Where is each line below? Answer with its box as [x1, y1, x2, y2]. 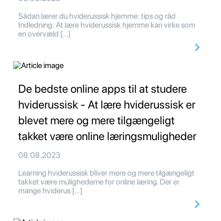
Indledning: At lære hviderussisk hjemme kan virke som [18, 20, 195, 30]
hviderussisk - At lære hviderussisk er [18, 98, 195, 112]
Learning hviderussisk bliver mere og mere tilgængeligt [18, 168, 194, 178]
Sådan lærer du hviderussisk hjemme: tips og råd [18, 11, 179, 21]
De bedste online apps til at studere [18, 82, 187, 96]
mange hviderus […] [18, 186, 82, 196]
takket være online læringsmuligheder [18, 129, 196, 144]
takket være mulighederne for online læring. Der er [18, 177, 180, 187]
